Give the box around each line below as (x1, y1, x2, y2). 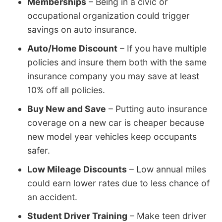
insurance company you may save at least (27, 71, 199, 82)
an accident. (27, 192, 77, 203)
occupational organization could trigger (27, 10, 190, 21)
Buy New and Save (27, 104, 106, 114)
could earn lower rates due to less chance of (27, 178, 210, 189)
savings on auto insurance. (27, 24, 137, 35)
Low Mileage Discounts (27, 164, 127, 175)
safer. (27, 145, 50, 156)
